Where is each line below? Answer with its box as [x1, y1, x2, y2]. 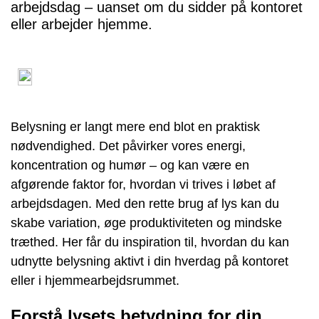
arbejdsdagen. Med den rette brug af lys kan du [11, 197, 279, 211]
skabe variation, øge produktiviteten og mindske [11, 216, 282, 230]
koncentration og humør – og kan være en [11, 158, 249, 172]
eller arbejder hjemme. [11, 16, 152, 32]
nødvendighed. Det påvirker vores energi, [11, 139, 246, 153]
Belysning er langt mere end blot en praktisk [11, 120, 260, 134]
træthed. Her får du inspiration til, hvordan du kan [11, 235, 289, 249]
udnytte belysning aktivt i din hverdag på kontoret [11, 254, 288, 268]
